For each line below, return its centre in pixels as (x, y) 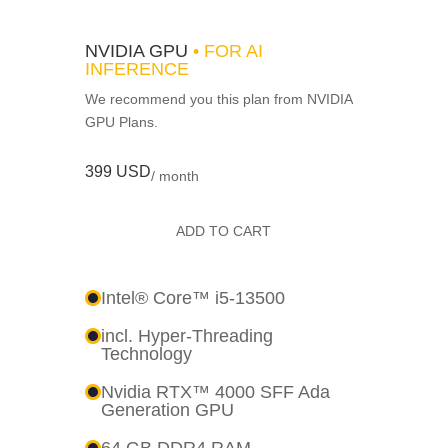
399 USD (117, 171)
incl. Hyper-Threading (186, 335)
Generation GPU (167, 409)
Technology (146, 353)
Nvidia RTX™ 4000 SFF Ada (215, 391)
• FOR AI (227, 50)
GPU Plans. (121, 121)
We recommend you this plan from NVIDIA (218, 98)
